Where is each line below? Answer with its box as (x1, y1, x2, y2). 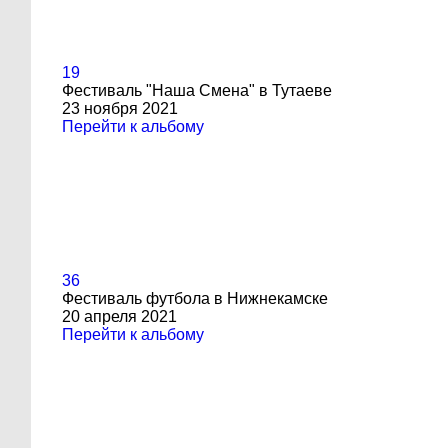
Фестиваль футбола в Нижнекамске (62, 290, 328, 307)
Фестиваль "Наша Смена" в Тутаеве (62, 82, 332, 99)
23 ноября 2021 (62, 100, 178, 117)
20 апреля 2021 (62, 308, 177, 325)
